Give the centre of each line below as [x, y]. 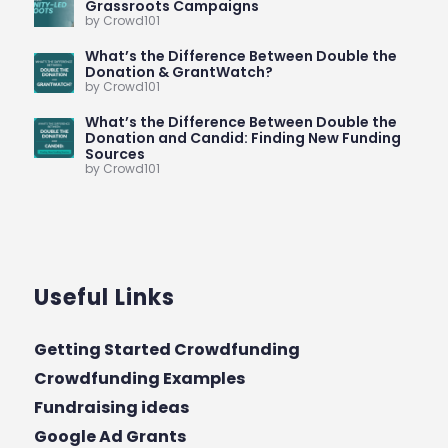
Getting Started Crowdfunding [166, 349]
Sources [114, 153]
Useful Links [104, 297]
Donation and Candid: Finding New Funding [242, 137]
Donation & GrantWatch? [178, 72]
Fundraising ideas [111, 407]
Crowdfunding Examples [139, 378]
